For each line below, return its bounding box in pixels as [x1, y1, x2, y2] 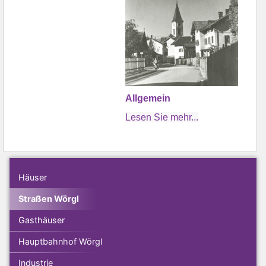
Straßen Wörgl [18, 193, 79, 204]
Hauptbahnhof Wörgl [18, 236, 102, 246]
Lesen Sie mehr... [125, 112, 199, 122]
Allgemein [125, 93, 171, 103]
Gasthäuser [18, 214, 65, 225]
